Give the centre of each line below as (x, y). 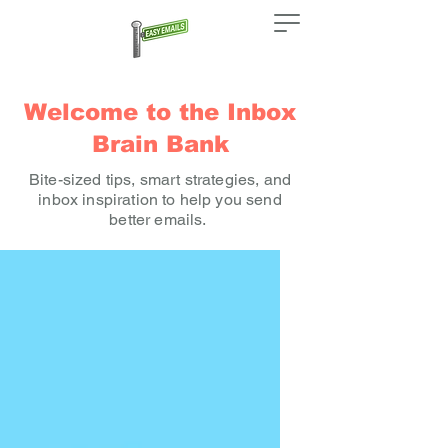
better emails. (160, 219)
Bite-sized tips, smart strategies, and (160, 179)
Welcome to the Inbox (160, 112)
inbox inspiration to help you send (160, 199)
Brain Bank (160, 144)
